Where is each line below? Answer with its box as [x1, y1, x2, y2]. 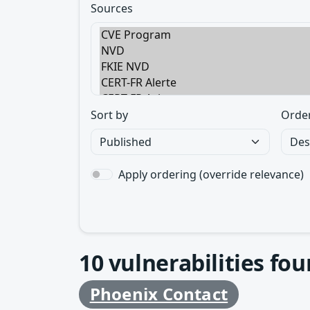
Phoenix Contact [89, 282, 228, 306]
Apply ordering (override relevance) [118, 167, 304, 182]
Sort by [91, 107, 128, 122]
